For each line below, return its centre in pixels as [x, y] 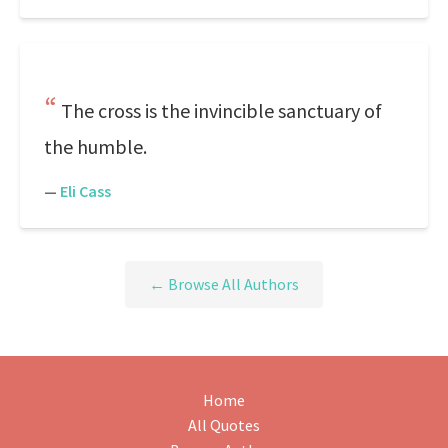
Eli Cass [85, 191]
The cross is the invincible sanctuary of [221, 110]
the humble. [95, 146]
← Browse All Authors [224, 284]
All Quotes [224, 425]
